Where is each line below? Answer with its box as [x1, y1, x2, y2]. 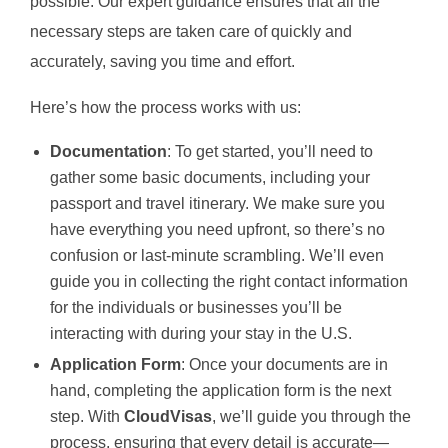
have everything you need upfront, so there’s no [50, 221, 385, 239]
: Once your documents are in [181, 356, 388, 374]
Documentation [50, 143, 167, 161]
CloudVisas [124, 408, 212, 426]
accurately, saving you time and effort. [30, 53, 295, 71]
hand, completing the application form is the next [50, 382, 391, 400]
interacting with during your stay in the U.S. [50, 325, 352, 343]
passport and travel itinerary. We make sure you [50, 195, 385, 213]
